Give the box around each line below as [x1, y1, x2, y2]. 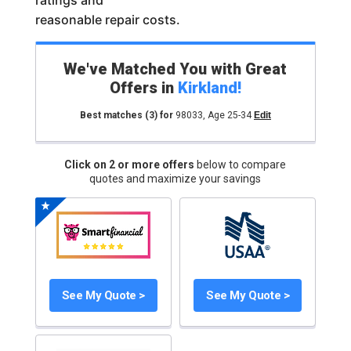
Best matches [79, 110, 145, 121]
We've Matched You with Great [63, 60, 288, 78]
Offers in [109, 78, 178, 97]
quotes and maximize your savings [89, 172, 262, 185]
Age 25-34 [207, 110, 251, 121]
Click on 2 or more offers [64, 158, 197, 171]
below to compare [197, 158, 287, 171]
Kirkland [177, 78, 237, 97]
